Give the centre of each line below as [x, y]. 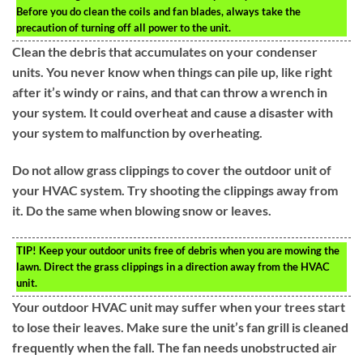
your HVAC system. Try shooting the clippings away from [175, 190]
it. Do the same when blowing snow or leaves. [142, 210]
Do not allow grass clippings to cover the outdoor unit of [172, 169]
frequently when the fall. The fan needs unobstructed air [175, 347]
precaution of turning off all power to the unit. [124, 27]
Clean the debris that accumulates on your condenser [165, 51]
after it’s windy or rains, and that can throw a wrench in [170, 92]
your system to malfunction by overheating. [137, 132]
